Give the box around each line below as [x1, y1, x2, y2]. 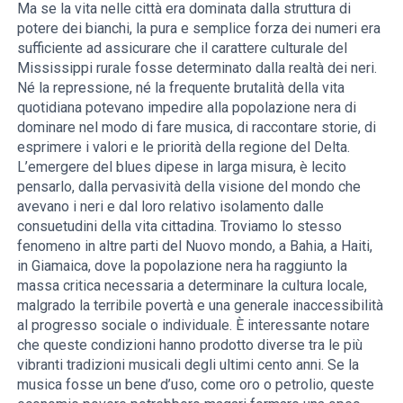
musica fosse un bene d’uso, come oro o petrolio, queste [17, 375, 375, 393]
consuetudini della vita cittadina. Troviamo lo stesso [17, 217, 343, 235]
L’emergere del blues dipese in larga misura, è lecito [17, 157, 347, 175]
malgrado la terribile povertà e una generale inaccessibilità [17, 296, 384, 314]
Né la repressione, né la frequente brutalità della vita [17, 78, 345, 96]
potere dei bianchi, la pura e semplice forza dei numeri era [17, 19, 381, 37]
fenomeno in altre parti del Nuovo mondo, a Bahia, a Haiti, [17, 237, 373, 255]
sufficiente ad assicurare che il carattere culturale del [17, 39, 348, 57]
